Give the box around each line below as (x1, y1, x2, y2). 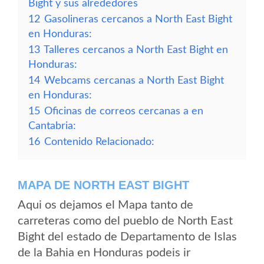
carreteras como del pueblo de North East (18, 215, 233, 227)
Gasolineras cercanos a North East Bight (44, 14, 232, 24)
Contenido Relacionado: (44, 137, 154, 147)
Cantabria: (28, 121, 76, 131)
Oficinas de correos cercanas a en (44, 106, 203, 116)
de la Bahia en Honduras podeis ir (18, 247, 190, 259)
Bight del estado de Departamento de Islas (18, 231, 237, 243)
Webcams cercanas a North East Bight (44, 75, 224, 85)
